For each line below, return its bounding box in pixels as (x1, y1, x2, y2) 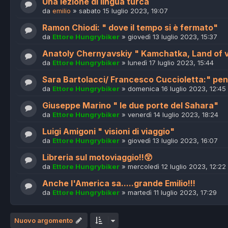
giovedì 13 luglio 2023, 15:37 (128, 33, 217, 41)
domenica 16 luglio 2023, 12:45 (128, 84, 226, 93)
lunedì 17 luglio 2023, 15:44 (128, 59, 214, 67)
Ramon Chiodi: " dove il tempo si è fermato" (42, 23, 218, 33)
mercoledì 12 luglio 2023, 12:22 (128, 162, 226, 171)
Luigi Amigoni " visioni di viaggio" (42, 127, 175, 137)
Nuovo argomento (14, 216, 73, 225)
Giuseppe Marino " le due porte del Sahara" (42, 101, 218, 111)
